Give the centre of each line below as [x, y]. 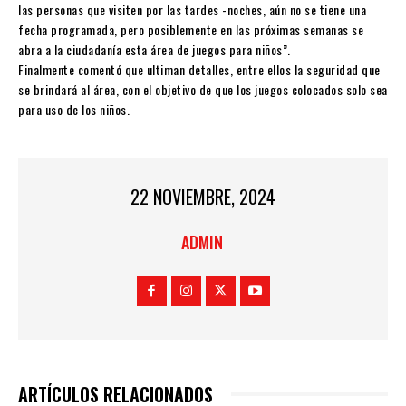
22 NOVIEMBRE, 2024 [203, 197]
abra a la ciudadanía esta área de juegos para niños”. [155, 49]
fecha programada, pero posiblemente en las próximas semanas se [191, 29]
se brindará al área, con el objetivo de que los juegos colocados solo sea [203, 89]
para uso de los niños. [74, 109]
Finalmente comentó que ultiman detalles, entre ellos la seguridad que [199, 69]
